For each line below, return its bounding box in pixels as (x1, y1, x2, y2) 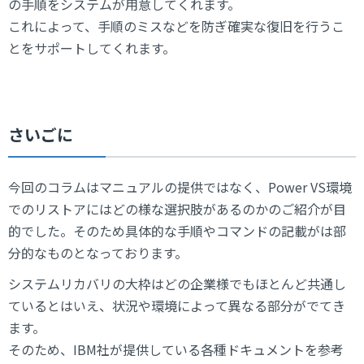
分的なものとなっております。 (8, 242, 188, 262)
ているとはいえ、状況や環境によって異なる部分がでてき (8, 296, 345, 316)
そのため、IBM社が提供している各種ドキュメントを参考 (8, 340, 344, 360)
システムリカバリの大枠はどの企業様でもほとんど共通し (8, 274, 346, 294)
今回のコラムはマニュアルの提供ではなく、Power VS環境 (8, 176, 352, 197)
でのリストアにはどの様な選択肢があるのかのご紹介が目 (8, 198, 346, 219)
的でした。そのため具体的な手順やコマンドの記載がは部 (8, 220, 346, 240)
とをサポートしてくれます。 (8, 37, 175, 58)
